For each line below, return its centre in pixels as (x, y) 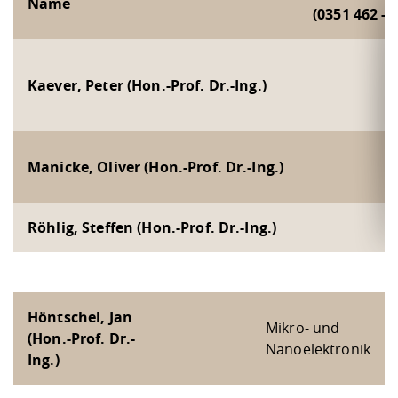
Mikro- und (303, 327)
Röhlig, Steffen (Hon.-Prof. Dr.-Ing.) (152, 227)
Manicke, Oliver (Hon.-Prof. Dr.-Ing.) (156, 167)
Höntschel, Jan (80, 317)
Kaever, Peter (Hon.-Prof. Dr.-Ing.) (147, 85)
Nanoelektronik (318, 349)
